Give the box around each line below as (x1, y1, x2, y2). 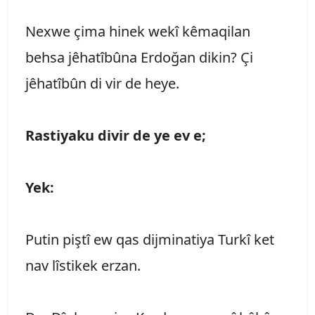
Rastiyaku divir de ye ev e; (25, 125, 206, 145)
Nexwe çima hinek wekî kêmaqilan (25, 21, 250, 41)
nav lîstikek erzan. (25, 255, 141, 275)
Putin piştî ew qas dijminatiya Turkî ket (25, 229, 274, 249)
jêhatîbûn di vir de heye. (25, 73, 179, 93)
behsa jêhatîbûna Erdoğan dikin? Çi (25, 47, 253, 67)
